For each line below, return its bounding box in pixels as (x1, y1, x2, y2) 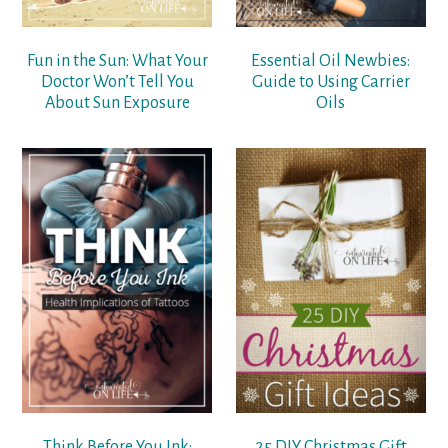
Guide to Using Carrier (251, 72, 410, 91)
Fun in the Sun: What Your (26, 51, 208, 70)
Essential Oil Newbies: (251, 51, 411, 70)
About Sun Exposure (44, 93, 190, 112)
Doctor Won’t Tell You (40, 72, 194, 91)
